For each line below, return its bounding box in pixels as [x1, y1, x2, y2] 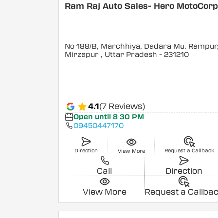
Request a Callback [164, 147, 215, 154]
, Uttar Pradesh [101, 50, 158, 59]
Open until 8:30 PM [73, 113, 144, 121]
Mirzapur [65, 50, 101, 59]
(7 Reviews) [99, 102, 145, 111]
